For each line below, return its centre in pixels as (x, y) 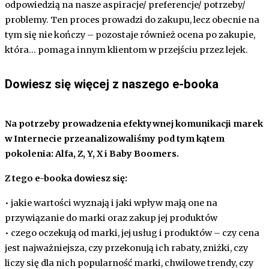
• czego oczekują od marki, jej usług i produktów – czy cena (132, 233)
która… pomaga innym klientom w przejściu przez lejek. (126, 50)
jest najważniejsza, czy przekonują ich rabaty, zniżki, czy (126, 248)
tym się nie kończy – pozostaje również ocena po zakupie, (130, 35)
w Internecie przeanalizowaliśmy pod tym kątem (115, 139)
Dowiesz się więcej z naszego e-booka (112, 84)
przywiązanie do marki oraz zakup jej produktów (111, 218)
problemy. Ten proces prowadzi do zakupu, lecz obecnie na (132, 20)
